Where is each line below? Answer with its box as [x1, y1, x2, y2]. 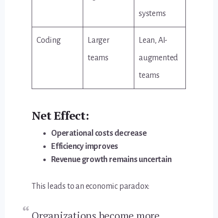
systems [139, 9, 166, 18]
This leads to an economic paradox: [32, 182, 150, 191]
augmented [139, 54, 179, 63]
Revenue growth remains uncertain [51, 155, 172, 164]
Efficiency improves [51, 142, 119, 151]
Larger [88, 36, 109, 45]
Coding [36, 36, 61, 45]
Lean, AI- [139, 36, 168, 45]
